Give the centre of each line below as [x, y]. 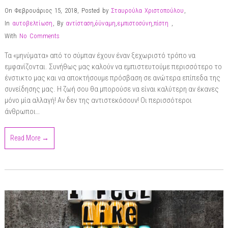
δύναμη [105, 23]
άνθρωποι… [22, 111]
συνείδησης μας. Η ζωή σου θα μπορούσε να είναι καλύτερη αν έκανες [111, 89]
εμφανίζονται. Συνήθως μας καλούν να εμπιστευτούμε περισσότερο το [113, 66]
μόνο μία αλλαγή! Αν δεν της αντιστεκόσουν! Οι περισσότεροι [98, 100]
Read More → [29, 138]
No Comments [39, 36]
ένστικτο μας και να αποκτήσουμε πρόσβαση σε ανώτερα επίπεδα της [112, 78]
